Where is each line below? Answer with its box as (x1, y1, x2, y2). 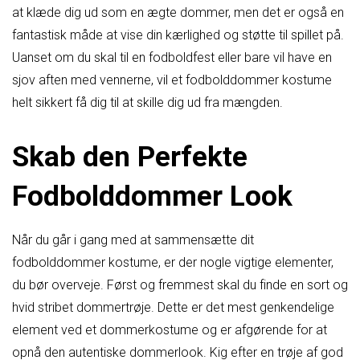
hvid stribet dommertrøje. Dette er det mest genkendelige (12, 300, 334, 316)
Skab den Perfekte (12, 140, 247, 174)
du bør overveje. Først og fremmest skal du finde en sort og (12, 277, 348, 293)
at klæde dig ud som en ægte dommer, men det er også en (12, 4, 344, 20)
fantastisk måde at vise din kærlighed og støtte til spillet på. (12, 27, 344, 43)
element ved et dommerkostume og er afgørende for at (12, 322, 327, 338)
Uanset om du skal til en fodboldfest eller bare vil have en (12, 49, 332, 65)
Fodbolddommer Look (12, 179, 292, 214)
